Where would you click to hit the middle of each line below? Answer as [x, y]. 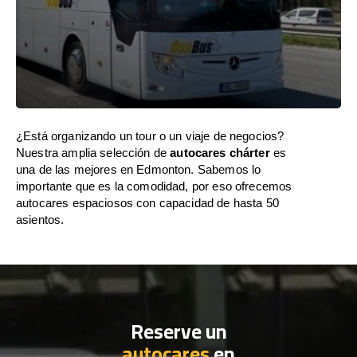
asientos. [40, 220]
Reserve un [178, 331]
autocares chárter [220, 153]
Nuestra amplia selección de [93, 153]
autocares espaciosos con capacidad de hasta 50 [147, 203]
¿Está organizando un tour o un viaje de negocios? [150, 136]
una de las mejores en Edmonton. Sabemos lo [139, 169]
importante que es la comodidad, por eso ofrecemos [154, 186]
